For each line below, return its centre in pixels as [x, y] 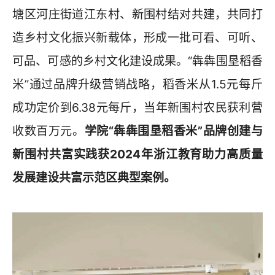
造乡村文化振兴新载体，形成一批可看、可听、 [137, 38]
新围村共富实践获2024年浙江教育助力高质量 [137, 154]
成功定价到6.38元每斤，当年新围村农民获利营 [137, 108]
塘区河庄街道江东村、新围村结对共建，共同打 [137, 14]
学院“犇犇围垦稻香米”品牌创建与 [173, 131]
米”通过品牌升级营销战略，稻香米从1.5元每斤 [137, 84]
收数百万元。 [48, 131]
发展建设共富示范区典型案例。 [94, 178]
